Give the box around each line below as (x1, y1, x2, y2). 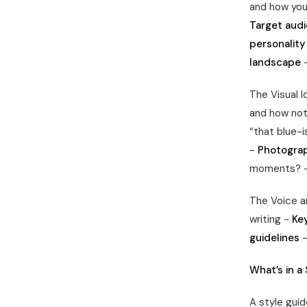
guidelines (249, 231, 299, 245)
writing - (249, 212, 292, 226)
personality (249, 37, 306, 51)
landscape (249, 56, 301, 69)
